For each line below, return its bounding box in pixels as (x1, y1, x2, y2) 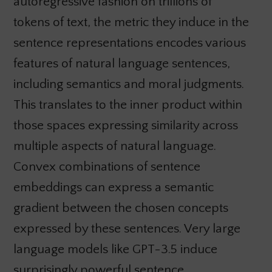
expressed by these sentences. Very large (13, 221, 240, 236)
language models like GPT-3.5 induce (13, 242, 217, 256)
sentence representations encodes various (13, 35, 246, 50)
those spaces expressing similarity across (13, 118, 238, 132)
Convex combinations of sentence (13, 159, 200, 174)
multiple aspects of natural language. (13, 138, 216, 153)
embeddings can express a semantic (13, 180, 214, 194)
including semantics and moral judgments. (13, 76, 244, 91)
